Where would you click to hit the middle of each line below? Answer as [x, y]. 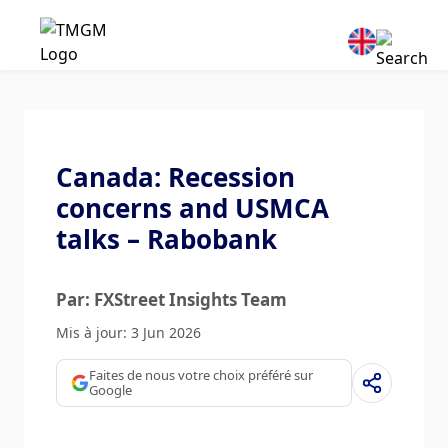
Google [110, 390]
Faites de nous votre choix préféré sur [201, 375]
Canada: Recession [175, 177]
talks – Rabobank [166, 239]
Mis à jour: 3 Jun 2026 [128, 332]
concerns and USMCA [192, 208]
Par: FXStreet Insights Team [171, 299]
